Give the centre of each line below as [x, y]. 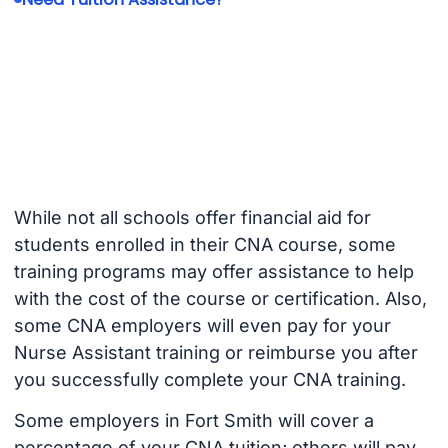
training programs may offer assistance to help [213, 272]
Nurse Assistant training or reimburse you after [215, 353]
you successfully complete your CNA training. [209, 380]
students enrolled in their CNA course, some [204, 245]
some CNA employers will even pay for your [202, 326]
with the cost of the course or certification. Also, [220, 299]
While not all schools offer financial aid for [192, 218]
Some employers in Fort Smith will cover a [193, 420]
